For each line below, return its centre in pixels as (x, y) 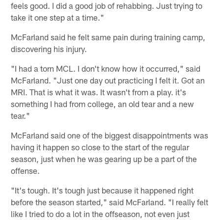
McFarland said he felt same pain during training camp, (108, 37)
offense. (26, 170)
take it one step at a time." (58, 17)
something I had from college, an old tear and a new (103, 103)
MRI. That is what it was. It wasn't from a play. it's (99, 92)
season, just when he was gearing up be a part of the (104, 158)
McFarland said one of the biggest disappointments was (110, 135)
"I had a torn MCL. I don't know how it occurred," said (106, 68)
